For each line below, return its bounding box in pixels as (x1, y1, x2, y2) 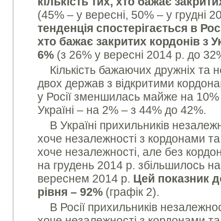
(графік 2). (103, 185, 160, 198)
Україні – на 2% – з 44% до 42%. (37, 104, 207, 116)
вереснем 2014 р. (37, 172, 134, 185)
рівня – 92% (37, 185, 103, 198)
